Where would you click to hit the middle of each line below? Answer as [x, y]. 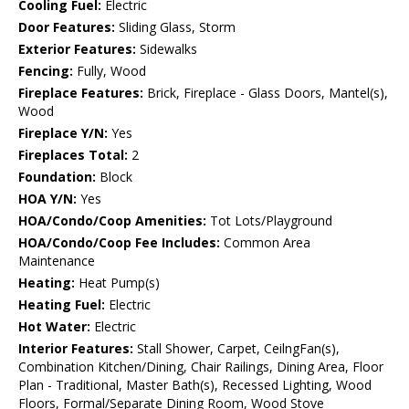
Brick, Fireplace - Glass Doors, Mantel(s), [266, 93]
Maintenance [57, 261]
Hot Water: [54, 327]
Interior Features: [76, 349]
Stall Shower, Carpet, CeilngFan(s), [236, 349]
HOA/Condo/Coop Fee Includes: [119, 243]
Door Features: [67, 27]
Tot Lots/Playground [269, 221]
